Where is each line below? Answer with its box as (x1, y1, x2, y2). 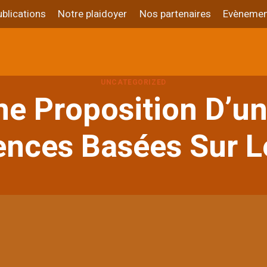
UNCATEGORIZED (101, 77, 166, 88)
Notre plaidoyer (58, 7, 128, 22)
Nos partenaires (139, 7, 211, 22)
